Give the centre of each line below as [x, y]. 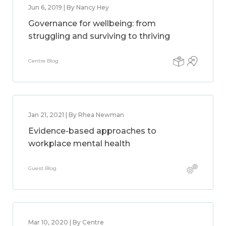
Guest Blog [42, 168]
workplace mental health [79, 144]
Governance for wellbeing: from [92, 23]
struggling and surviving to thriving [99, 36]
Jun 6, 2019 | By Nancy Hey [69, 7]
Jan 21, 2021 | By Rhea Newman [76, 115]
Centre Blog [43, 61]
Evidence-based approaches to [92, 131]
